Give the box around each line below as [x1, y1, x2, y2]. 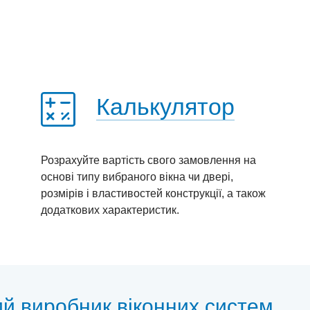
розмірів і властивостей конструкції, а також [41, 188, 266, 199]
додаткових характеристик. [41, 204, 179, 216]
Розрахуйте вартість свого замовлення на [41, 154, 256, 166]
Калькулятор [96, 93, 235, 120]
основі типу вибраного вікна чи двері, [41, 171, 233, 183]
